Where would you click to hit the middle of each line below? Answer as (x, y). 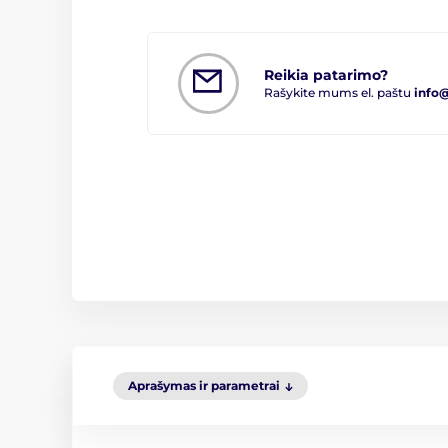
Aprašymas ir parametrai (204, 386)
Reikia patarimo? (326, 74)
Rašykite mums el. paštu (339, 92)
